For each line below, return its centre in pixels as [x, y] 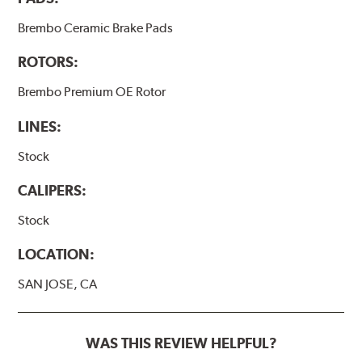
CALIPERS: [53, 190]
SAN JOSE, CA [58, 284]
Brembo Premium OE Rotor [92, 92]
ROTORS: [48, 62]
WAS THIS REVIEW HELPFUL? [181, 343]
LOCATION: [57, 254]
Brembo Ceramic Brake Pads [96, 28]
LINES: [40, 126]
